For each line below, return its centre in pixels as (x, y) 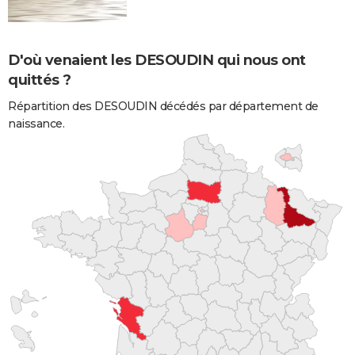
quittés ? (40, 80)
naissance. (36, 123)
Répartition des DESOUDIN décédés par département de (163, 106)
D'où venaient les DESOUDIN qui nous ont (157, 61)
